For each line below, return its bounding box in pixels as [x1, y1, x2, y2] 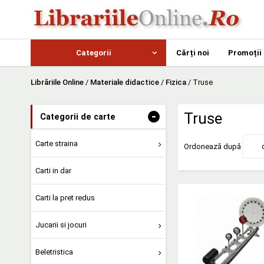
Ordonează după [184, 142, 241, 151]
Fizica [166, 78, 186, 87]
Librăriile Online [31, 78, 84, 87]
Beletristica [35, 247, 73, 256]
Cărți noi [176, 48, 209, 57]
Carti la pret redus [35, 193, 95, 202]
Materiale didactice [90, 78, 159, 87]
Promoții [227, 48, 262, 57]
